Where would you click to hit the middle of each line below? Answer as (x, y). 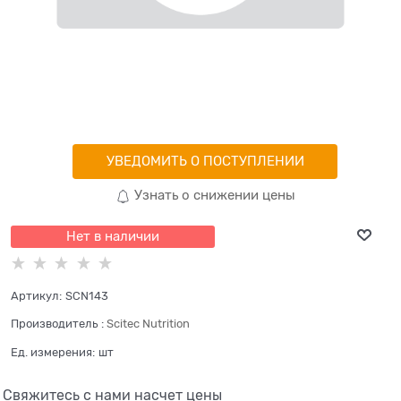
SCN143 (87, 296)
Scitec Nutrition (148, 324)
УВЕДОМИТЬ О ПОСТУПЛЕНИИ (205, 161)
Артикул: (36, 296)
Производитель (54, 324)
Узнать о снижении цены (213, 196)
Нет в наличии (113, 236)
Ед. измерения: (53, 352)
